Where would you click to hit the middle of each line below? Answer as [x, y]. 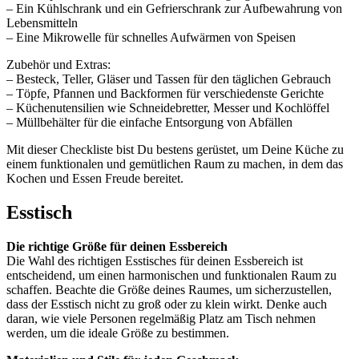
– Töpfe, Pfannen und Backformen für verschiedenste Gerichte [165, 94]
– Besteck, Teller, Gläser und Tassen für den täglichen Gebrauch [169, 79]
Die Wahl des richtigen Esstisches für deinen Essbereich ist [155, 261]
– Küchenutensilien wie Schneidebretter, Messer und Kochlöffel [168, 108]
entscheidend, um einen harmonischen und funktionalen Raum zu [171, 276]
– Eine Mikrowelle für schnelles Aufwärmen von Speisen [151, 38]
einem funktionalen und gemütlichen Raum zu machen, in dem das [175, 164]
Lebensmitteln [42, 23]
